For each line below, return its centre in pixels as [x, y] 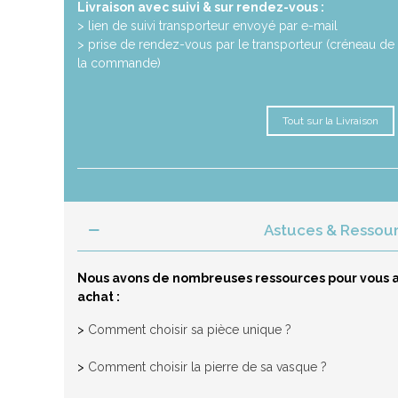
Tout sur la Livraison [330, 121]
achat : [99, 297]
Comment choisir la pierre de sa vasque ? [207, 367]
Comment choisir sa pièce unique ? [190, 330]
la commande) [119, 64]
